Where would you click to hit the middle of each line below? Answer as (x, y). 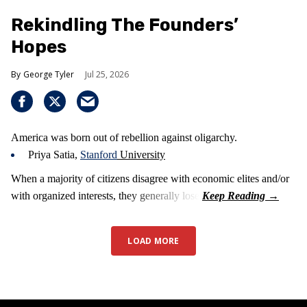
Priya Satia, (54, 155)
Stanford (99, 155)
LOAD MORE (153, 241)
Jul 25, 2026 (107, 75)
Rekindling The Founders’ (125, 25)
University (141, 155)
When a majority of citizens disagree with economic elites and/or (150, 179)
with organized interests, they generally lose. (107, 196)
